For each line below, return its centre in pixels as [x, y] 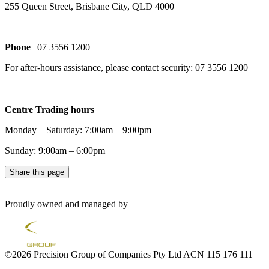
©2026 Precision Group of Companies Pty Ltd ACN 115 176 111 [129, 254]
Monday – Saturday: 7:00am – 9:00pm [78, 130]
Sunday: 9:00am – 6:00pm [55, 150]
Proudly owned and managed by [66, 204]
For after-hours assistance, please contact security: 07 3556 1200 [126, 67]
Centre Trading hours [50, 109]
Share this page [37, 172]
